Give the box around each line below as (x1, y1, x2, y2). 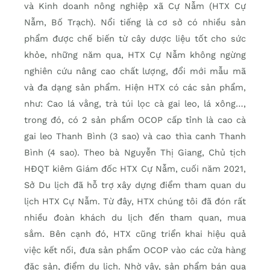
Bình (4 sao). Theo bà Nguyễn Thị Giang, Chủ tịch (24, 147, 246, 159)
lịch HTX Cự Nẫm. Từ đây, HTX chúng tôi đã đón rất (24, 196, 246, 207)
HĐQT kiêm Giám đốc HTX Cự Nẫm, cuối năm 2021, (24, 163, 246, 175)
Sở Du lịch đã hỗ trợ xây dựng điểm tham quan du (24, 180, 246, 191)
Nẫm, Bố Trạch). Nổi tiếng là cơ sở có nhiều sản (24, 17, 246, 28)
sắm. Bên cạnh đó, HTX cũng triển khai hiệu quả (24, 228, 246, 240)
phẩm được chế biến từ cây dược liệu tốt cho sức (24, 33, 246, 45)
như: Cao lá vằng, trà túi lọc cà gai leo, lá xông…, (24, 98, 246, 110)
